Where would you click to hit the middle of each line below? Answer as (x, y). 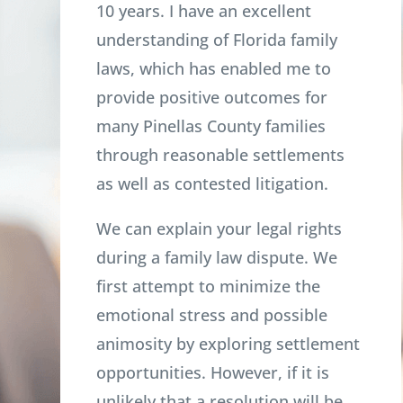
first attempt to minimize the (209, 287)
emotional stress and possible (212, 315)
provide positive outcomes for (212, 98)
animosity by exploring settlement (228, 344)
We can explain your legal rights (219, 229)
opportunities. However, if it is (213, 373)
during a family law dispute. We (217, 258)
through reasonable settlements (221, 155)
